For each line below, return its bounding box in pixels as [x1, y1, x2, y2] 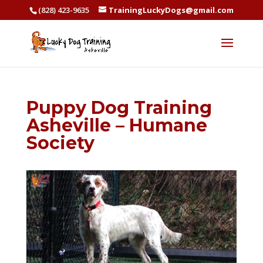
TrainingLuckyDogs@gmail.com [108, 4, 234, 15]
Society [26, 132, 95, 154]
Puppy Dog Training [26, 97, 212, 119]
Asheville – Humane [26, 114, 207, 136]
